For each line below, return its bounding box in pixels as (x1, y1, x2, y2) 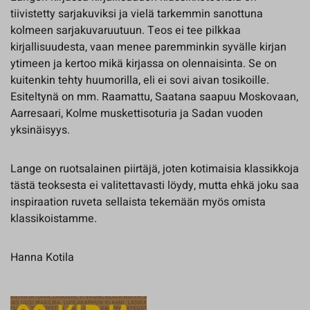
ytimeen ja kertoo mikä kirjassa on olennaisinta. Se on (10, 55, 277, 72)
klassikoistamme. (10, 210, 97, 227)
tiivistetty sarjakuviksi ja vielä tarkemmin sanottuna (10, 6, 263, 22)
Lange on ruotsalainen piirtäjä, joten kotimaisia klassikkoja (10, 161, 299, 177)
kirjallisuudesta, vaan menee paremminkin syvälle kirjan (10, 39, 286, 55)
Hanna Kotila (10, 249, 74, 266)
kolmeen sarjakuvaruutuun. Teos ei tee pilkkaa (10, 22, 241, 39)
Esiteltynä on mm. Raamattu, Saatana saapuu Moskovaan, (10, 89, 298, 105)
